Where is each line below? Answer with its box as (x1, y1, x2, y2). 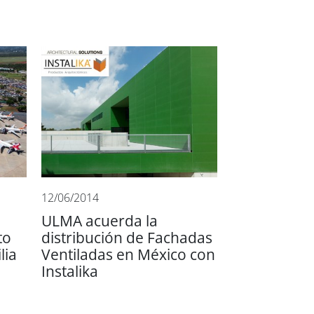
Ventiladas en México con (41, 247, 216, 264)
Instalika (41, 264, 99, 280)
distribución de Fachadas (41, 230, 213, 247)
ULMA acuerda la (41, 213, 158, 230)
